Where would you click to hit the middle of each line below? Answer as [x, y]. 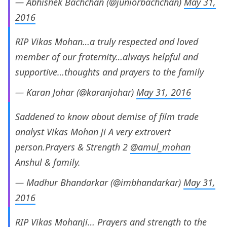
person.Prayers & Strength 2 [73, 147]
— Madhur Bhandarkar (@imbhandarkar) [99, 182]
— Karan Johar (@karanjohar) [76, 92]
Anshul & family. [48, 162]
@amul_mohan [160, 147]
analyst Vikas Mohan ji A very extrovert [93, 131]
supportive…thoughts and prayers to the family [109, 72]
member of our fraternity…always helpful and [107, 56]
